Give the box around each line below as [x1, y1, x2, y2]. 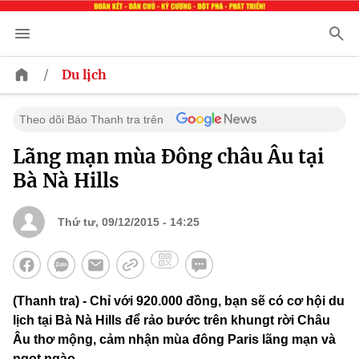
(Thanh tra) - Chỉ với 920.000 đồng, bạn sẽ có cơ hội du [13, 294, 345, 309]
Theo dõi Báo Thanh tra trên [19, 113, 163, 127]
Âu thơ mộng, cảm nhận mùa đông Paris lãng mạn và [13, 333, 336, 347]
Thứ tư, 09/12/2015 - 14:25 [58, 216, 200, 229]
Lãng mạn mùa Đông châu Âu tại [13, 144, 324, 170]
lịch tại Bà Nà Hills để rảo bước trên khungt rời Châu [13, 313, 330, 328]
